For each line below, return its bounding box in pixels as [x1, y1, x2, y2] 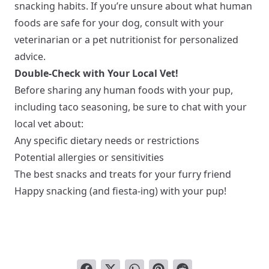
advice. [14, 50, 46, 63]
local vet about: [14, 117, 83, 130]
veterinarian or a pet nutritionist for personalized [14, 33, 238, 46]
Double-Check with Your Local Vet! [14, 67, 178, 80]
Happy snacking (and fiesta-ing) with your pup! [14, 184, 226, 198]
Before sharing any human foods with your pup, [14, 83, 233, 97]
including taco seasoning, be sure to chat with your [14, 100, 247, 113]
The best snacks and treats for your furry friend [14, 168, 231, 181]
